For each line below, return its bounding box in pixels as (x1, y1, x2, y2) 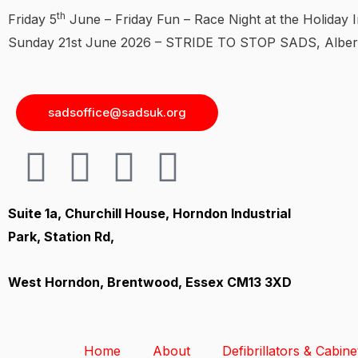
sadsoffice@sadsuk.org (48, 105, 186, 120)
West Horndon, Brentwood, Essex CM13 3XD (8, 274, 295, 290)
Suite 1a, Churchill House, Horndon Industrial (8, 205, 291, 221)
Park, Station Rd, (8, 229, 114, 245)
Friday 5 (8, 11, 57, 27)
